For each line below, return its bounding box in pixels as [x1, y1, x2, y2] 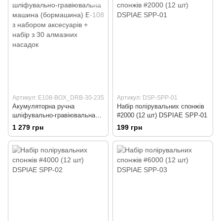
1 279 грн [12, 123, 43, 131]
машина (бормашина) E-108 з [12, 120, 99, 128]
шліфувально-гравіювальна [12, 111, 95, 119]
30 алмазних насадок [12, 138, 76, 146]
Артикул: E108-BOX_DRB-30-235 [12, 94, 104, 101]
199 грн [117, 123, 142, 131]
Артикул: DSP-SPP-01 [117, 94, 178, 101]
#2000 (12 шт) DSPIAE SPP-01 [117, 111, 207, 119]
